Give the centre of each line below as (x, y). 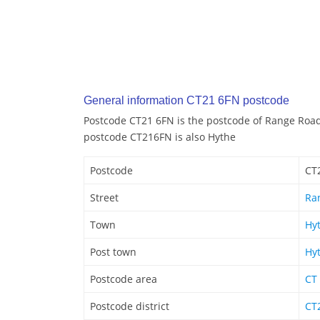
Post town (113, 252)
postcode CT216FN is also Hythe (160, 137)
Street (104, 198)
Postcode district (130, 306)
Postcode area (124, 279)
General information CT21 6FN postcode (186, 101)
